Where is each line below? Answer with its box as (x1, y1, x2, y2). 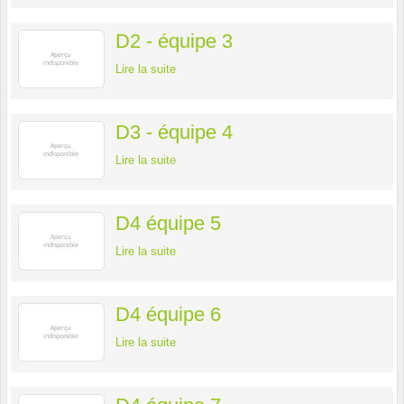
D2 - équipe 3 (115, 30, 233, 53)
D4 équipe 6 (115, 303, 221, 326)
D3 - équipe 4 (115, 121, 233, 144)
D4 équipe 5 (115, 212, 221, 235)
